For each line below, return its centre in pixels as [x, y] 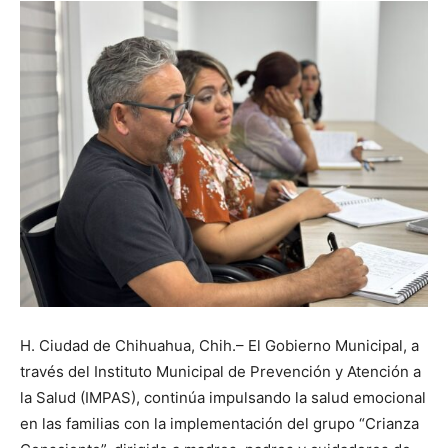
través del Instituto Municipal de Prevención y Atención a [220, 372]
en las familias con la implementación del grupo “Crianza [219, 424]
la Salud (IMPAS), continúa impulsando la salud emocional [223, 398]
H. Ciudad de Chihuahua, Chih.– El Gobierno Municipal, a [219, 346]
